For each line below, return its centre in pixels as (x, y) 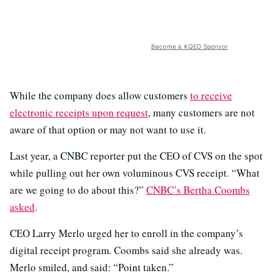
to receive (211, 95)
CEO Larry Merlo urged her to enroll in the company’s (126, 233)
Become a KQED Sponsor (189, 46)
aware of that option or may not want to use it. (108, 129)
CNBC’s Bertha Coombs (198, 190)
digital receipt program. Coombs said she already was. (126, 250)
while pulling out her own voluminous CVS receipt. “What (135, 172)
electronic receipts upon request (79, 112)
